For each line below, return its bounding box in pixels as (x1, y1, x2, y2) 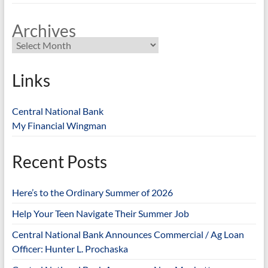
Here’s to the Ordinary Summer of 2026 (11, 186, 173, 198)
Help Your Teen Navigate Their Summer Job (11, 207, 189, 219)
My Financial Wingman (11, 119, 106, 131)
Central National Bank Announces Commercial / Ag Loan (11, 228, 244, 240)
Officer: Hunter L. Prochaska (11, 242, 128, 254)
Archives (11, 20, 76, 41)
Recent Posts (11, 151, 107, 172)
